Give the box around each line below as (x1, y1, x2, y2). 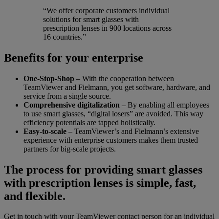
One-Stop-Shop (23, 74, 74, 83)
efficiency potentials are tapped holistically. (23, 118, 155, 127)
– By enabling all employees (120, 100, 209, 109)
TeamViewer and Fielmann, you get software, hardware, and (23, 83, 210, 91)
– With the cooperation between (74, 74, 174, 83)
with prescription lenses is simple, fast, (4, 176, 196, 189)
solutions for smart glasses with (43, 15, 139, 23)
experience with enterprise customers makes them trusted (23, 135, 198, 144)
